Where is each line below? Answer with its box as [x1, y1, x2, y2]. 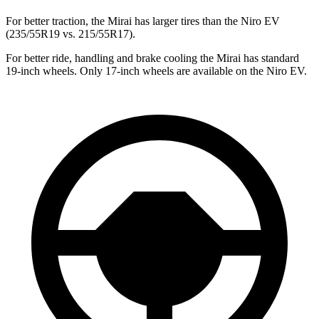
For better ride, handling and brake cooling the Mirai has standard [6, 51, 299, 64]
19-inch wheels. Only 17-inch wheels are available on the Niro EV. [6, 64, 307, 77]
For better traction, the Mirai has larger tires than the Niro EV [6, 14, 280, 27]
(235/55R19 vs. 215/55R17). [6, 27, 135, 40]
